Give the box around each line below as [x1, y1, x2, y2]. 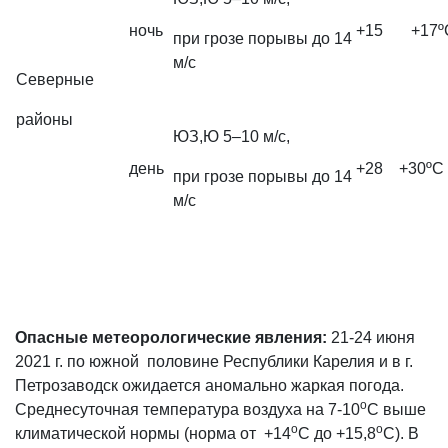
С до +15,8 [298, 425, 376, 442]
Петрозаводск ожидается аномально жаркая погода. [15, 377, 404, 394]
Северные [16, 71, 94, 88]
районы [16, 111, 73, 128]
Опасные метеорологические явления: [15, 329, 327, 346]
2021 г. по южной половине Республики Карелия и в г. [15, 353, 413, 370]
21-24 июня [327, 329, 415, 346]
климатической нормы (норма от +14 [15, 425, 291, 442]
